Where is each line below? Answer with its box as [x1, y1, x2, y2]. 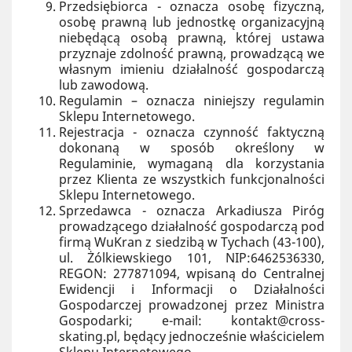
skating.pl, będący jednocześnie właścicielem [59, 328, 324, 345]
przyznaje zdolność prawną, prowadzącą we [59, 45, 324, 62]
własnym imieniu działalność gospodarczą [59, 60, 324, 78]
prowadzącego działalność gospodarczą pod [59, 218, 324, 235]
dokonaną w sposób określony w [59, 139, 324, 156]
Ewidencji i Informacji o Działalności [59, 280, 324, 298]
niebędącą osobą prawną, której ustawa [59, 29, 324, 46]
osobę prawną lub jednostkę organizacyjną [59, 13, 324, 31]
